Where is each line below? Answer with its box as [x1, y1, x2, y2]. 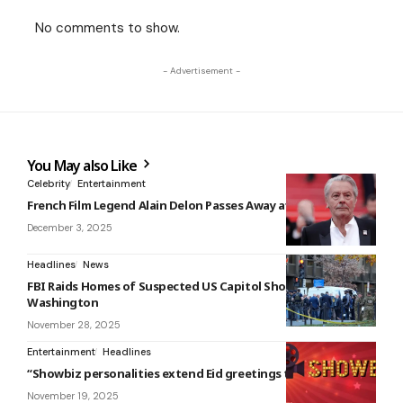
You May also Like [27, 156, 140, 176]
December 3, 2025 [27, 221, 112, 235]
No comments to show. [35, 19, 180, 38]
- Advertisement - [163, 65, 240, 77]
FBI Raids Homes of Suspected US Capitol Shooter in [27, 278, 325, 295]
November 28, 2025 [27, 318, 121, 332]
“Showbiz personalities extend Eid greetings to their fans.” [27, 365, 365, 382]
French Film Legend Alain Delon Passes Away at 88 [27, 197, 305, 214]
